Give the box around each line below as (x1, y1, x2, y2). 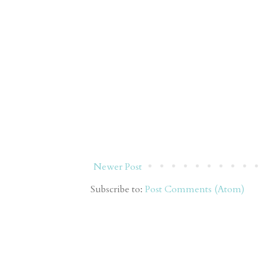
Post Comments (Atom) (145, 182, 244, 196)
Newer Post (93, 160, 142, 173)
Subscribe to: (91, 182, 145, 196)
